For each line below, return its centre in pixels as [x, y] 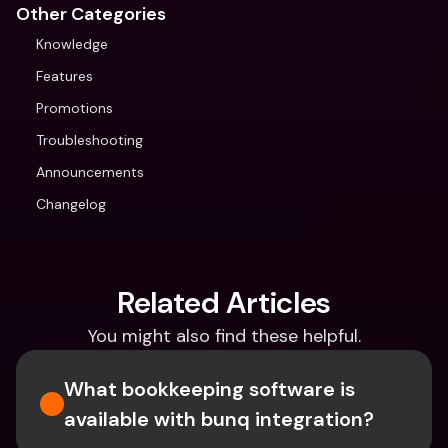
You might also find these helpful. [224, 336]
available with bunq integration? [219, 419]
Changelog [71, 204]
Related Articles [224, 302]
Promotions [74, 108]
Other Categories [91, 14]
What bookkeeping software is [209, 389]
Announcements [90, 172]
